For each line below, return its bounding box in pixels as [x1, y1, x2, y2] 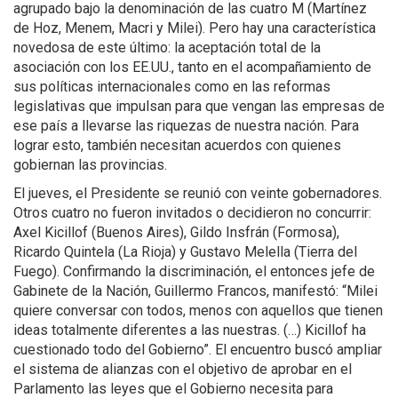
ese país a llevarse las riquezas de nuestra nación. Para [13, 117, 359, 135]
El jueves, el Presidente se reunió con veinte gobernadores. [13, 185, 382, 203]
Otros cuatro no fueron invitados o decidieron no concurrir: [13, 204, 371, 222]
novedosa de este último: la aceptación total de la [13, 39, 321, 57]
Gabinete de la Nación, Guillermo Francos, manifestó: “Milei [13, 283, 378, 300]
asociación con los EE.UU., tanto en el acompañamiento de [13, 59, 371, 76]
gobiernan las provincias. [13, 156, 167, 174]
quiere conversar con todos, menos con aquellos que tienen [13, 302, 383, 320]
